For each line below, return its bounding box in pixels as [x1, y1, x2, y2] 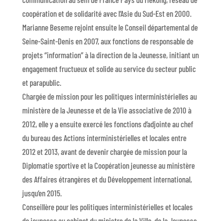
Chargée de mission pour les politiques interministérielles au [22, 91, 197, 102]
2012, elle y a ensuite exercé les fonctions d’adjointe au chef [22, 119, 193, 129]
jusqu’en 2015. [22, 188, 72, 198]
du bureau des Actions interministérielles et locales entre [22, 133, 186, 143]
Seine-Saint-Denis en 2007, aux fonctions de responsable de [22, 36, 193, 46]
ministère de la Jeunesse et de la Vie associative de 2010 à [22, 105, 191, 115]
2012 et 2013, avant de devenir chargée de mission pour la [22, 147, 187, 157]
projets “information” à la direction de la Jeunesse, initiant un [22, 50, 199, 60]
